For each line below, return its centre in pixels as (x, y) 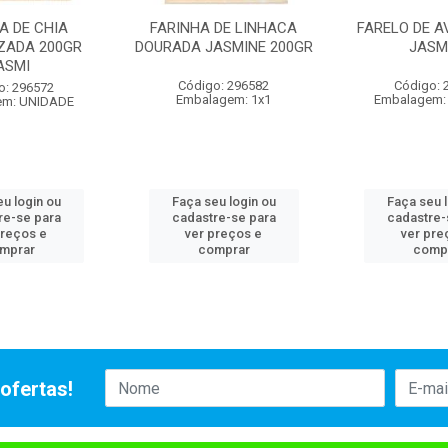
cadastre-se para (223, 217)
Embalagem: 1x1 (224, 99)
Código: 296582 (224, 85)
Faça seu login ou (223, 201)
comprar (223, 249)
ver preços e (224, 233)
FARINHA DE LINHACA (224, 28)
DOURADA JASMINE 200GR (223, 47)
